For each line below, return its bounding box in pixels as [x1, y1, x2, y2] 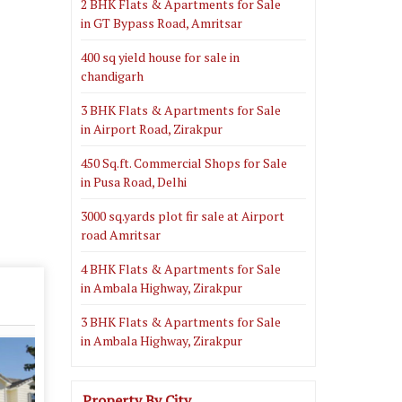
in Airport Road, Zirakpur [81, 119, 223, 137]
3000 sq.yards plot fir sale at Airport [81, 206, 284, 224]
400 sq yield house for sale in [81, 48, 240, 66]
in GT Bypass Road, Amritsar [81, 13, 242, 31]
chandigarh [81, 66, 144, 84]
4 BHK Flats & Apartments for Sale [81, 259, 281, 277]
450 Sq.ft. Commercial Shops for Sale [81, 153, 287, 171]
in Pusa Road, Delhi [81, 172, 187, 190]
